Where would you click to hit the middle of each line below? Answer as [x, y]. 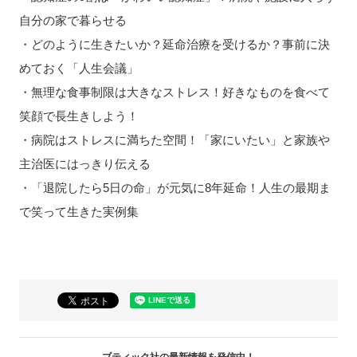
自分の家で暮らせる [73, 20]
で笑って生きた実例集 [78, 211]
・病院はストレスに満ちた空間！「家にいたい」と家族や [174, 139]
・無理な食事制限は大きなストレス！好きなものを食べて [174, 92]
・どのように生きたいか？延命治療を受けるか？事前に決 [174, 44]
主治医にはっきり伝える [84, 163]
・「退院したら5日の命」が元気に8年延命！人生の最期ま [175, 187]
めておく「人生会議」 [78, 68]
